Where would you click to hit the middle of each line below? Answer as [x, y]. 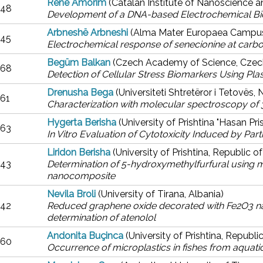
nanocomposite [81, 176]
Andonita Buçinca [85, 236]
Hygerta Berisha [83, 122]
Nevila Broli [71, 194]
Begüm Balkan [79, 63]
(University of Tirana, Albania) [161, 194]
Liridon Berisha [79, 152]
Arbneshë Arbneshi [87, 33]
